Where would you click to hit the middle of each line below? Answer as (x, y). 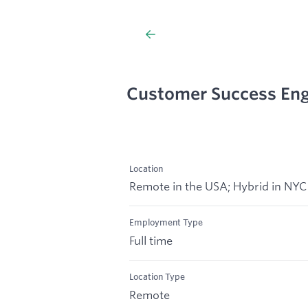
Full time (151, 241)
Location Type (157, 277)
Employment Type (166, 222)
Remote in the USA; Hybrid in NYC (218, 186)
